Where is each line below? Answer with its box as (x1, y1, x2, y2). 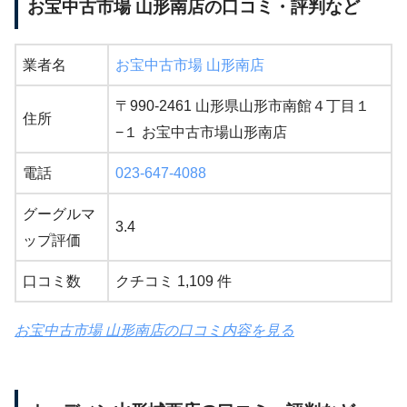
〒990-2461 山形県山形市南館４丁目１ (115, 97, 370, 114)
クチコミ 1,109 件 (115, 273, 232, 289)
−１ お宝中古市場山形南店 (115, 124, 287, 140)
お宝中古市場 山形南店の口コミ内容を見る (15, 322, 294, 338)
